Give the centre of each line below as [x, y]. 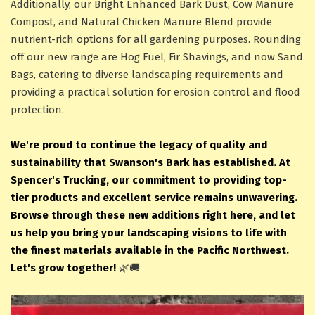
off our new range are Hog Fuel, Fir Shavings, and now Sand [157, 57]
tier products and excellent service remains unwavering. [154, 198]
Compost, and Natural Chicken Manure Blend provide [141, 22]
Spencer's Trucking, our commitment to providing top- [149, 180]
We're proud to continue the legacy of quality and [139, 145]
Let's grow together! [63, 268]
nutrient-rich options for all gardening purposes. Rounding [156, 39]
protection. [37, 110]
